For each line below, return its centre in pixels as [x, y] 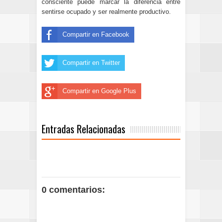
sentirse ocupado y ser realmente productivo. [106, 11]
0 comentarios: [73, 190]
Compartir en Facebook [96, 34]
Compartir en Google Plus [99, 91]
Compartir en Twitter [91, 62]
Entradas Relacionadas [83, 129]
